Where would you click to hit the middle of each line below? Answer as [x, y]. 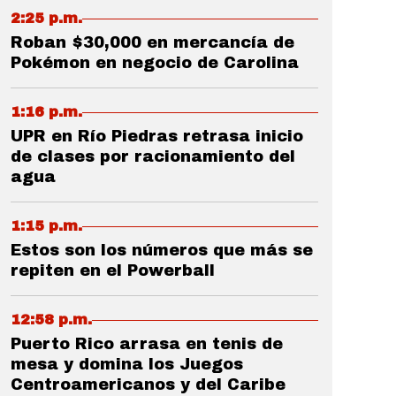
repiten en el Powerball [113, 270]
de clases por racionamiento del [153, 156]
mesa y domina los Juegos [127, 364]
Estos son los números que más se [162, 250]
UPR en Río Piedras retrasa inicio [157, 136]
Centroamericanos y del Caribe [148, 385]
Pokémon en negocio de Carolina [155, 63]
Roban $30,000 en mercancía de [152, 42]
